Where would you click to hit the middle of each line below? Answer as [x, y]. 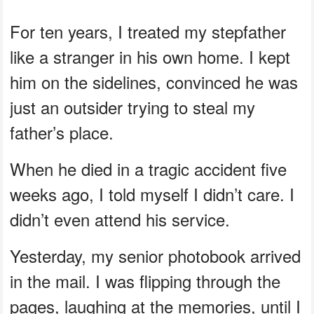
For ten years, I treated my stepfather [148, 31]
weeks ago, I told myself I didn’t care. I [152, 193]
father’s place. [62, 132]
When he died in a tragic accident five [149, 168]
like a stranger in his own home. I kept [150, 56]
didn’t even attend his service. [120, 219]
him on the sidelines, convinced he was [154, 81]
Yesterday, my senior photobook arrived [156, 255]
